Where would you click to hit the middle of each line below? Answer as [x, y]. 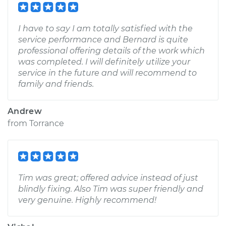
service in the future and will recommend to [107, 73]
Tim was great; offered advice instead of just [108, 178]
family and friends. [56, 84]
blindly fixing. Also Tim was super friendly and [111, 189]
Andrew [25, 111]
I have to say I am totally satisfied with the [105, 29]
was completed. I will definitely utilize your [104, 62]
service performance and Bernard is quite [103, 40]
